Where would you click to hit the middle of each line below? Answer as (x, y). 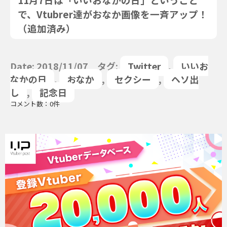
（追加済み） (47, 28)
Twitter (144, 66)
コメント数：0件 (35, 104)
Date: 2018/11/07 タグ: (65, 66)
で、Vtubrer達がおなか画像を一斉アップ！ (113, 14)
